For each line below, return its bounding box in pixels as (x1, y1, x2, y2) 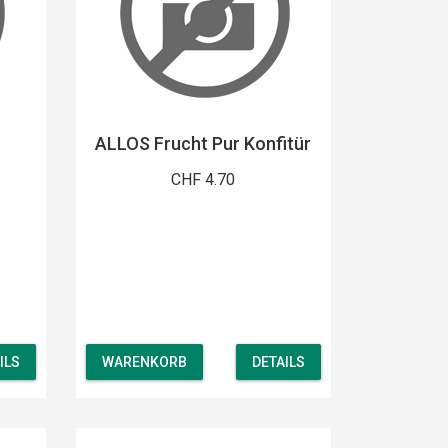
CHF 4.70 (171, 169, 236, 189)
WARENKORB (101, 354, 187, 371)
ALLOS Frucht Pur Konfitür (95, 132, 312, 154)
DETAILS (251, 354, 305, 371)
